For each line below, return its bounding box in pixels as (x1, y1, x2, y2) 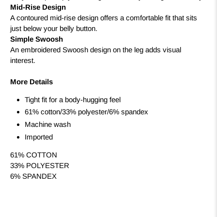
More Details (10, 77, 53, 86)
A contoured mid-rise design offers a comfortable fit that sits (10, 13, 198, 22)
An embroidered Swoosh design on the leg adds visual (10, 45, 182, 54)
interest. (10, 56, 36, 64)
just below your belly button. (10, 24, 98, 32)
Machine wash (25, 120, 71, 129)
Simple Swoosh (10, 34, 63, 43)
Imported (25, 132, 53, 141)
